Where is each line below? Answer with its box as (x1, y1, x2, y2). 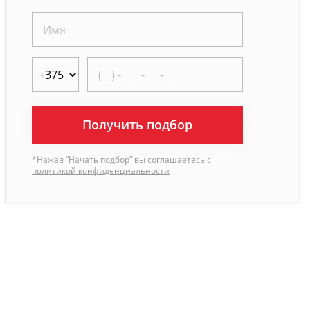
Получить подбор (82, 116, 192, 134)
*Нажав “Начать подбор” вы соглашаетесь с (32, 154, 211, 166)
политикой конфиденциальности (32, 165, 170, 177)
